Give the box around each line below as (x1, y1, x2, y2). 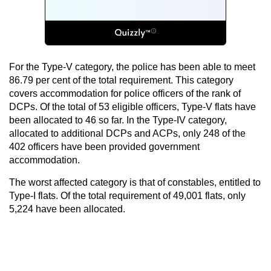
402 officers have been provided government (9, 141, 200, 152)
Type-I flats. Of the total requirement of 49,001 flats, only (9, 190, 246, 201)
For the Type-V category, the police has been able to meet (9, 61, 255, 72)
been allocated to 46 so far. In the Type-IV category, (9, 114, 227, 125)
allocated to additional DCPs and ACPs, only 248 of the (9, 128, 246, 139)
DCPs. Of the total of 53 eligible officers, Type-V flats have (9, 101, 256, 112)
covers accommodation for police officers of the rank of (9, 88, 241, 99)
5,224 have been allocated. (9, 203, 125, 214)
